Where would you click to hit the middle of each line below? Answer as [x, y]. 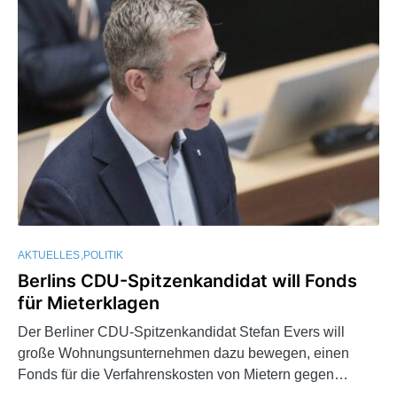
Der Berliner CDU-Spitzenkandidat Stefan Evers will [181, 331]
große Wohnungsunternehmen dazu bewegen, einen [183, 353]
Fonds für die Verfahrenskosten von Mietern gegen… [183, 374]
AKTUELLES [49, 255]
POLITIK [103, 255]
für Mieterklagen [89, 303]
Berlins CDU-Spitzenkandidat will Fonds [187, 280]
